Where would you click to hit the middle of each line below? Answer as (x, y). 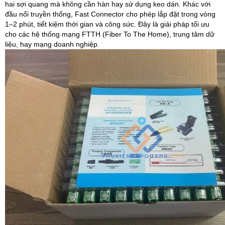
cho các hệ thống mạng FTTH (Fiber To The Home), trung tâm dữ (110, 34)
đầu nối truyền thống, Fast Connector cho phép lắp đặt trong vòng (110, 14)
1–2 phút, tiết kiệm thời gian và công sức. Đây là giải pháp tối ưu (107, 24)
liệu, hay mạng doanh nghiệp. (52, 44)
